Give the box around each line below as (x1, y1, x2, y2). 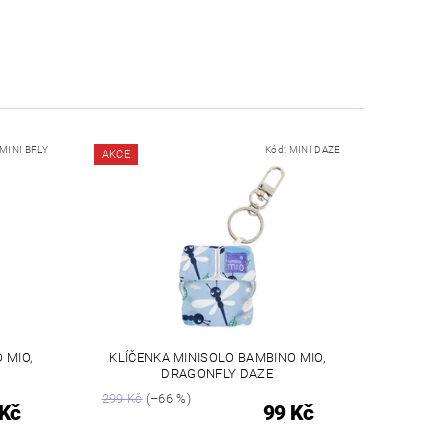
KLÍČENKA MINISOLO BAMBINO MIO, (109, 349, 325, 365)
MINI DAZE (288, 144, 341, 156)
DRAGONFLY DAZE (161, 365, 273, 381)
